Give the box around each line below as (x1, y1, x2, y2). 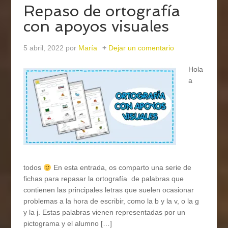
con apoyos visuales (23, 17, 169, 36)
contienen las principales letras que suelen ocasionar (23, 186, 194, 194)
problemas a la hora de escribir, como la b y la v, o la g (23, 197, 199, 206)
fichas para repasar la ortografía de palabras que (23, 175, 184, 183)
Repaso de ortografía (23, 2, 181, 20)
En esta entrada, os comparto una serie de (51, 163, 192, 172)
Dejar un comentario (108, 44, 175, 52)
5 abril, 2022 (23, 44, 64, 52)
